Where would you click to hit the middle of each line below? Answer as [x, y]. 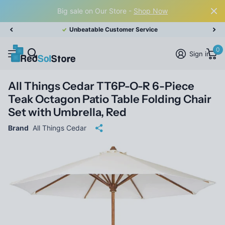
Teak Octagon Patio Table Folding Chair [110, 99]
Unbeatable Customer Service [114, 30]
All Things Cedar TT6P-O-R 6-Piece [101, 86]
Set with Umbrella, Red [67, 113]
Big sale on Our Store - [95, 11]
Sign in [200, 53]
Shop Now [151, 11]
